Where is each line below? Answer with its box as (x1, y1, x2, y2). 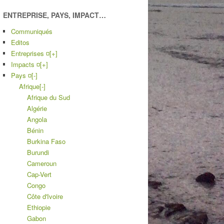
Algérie (27, 103, 47, 113)
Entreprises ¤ (11, 48, 49, 58)
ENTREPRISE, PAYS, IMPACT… (3, 9, 106, 20)
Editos (11, 37, 29, 47)
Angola (27, 114, 47, 124)
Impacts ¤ (11, 59, 40, 69)
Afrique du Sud (27, 92, 70, 102)
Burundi (27, 147, 49, 157)
